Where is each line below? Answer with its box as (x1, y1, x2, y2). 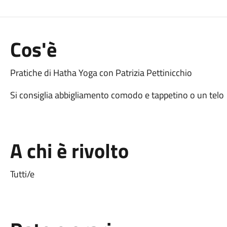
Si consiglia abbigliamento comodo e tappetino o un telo (10, 88, 224, 102)
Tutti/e (10, 167, 34, 181)
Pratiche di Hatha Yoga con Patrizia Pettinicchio (10, 66, 192, 80)
